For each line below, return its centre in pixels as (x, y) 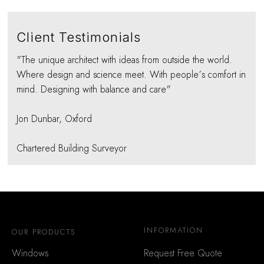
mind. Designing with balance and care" (94, 90)
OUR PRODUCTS (44, 233)
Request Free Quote (183, 254)
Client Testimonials (79, 37)
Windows (30, 254)
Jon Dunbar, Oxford (55, 119)
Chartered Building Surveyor (72, 149)
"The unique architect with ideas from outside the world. (125, 60)
